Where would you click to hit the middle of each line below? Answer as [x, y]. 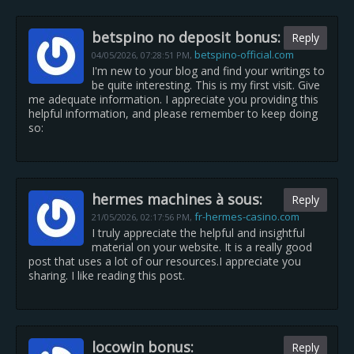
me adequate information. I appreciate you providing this [173, 99]
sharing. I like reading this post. [107, 275]
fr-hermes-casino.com [247, 217]
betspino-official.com [244, 55]
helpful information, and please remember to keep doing [173, 113]
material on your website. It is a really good [202, 247]
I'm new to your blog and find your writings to [208, 71]
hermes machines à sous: [177, 199]
